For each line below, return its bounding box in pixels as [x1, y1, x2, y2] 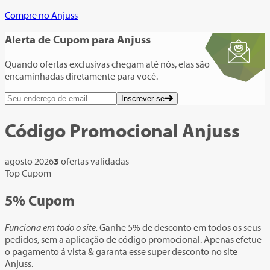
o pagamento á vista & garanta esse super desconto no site [5, 245, 237, 257]
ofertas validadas [61, 154, 129, 167]
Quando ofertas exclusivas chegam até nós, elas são [5, 58, 210, 71]
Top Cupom [5, 166, 51, 179]
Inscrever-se [121, 94, 165, 104]
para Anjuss [92, 32, 151, 47]
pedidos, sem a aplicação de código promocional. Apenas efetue [5, 233, 262, 245]
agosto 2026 [5, 154, 54, 167]
